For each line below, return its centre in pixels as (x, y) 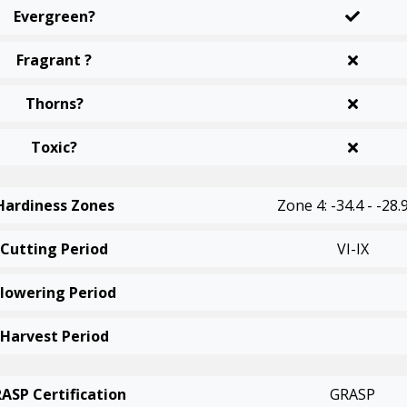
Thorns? (54, 104)
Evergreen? (54, 16)
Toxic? (55, 147)
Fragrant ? (55, 60)
